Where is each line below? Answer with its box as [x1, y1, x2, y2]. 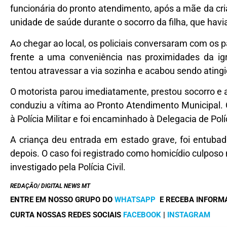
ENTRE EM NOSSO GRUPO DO [10, 195, 115, 205]
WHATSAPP [115, 195, 156, 205]
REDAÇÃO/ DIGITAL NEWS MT [10, 182, 90, 190]
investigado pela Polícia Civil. [10, 162, 126, 173]
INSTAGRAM [167, 210, 210, 219]
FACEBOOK [123, 210, 161, 219]
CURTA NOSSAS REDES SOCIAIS [10, 210, 123, 219]
